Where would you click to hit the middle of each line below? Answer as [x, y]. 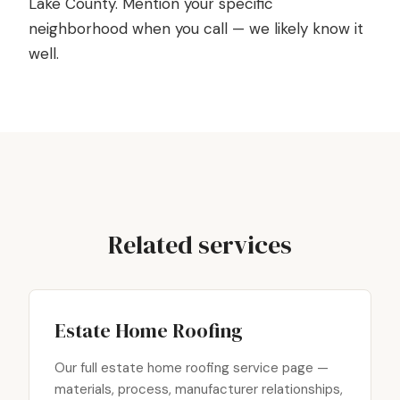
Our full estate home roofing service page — [192, 368]
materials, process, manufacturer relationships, [199, 389]
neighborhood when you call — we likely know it [196, 29]
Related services [200, 245]
